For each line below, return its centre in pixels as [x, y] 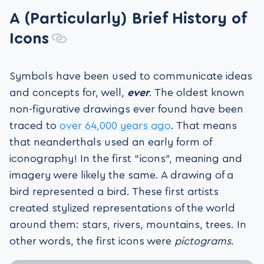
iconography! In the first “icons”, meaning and [126, 158]
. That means [204, 125]
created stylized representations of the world [122, 208]
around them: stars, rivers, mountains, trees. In [128, 224]
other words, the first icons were [92, 241]
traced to [34, 125]
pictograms [203, 241]
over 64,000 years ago [115, 125]
